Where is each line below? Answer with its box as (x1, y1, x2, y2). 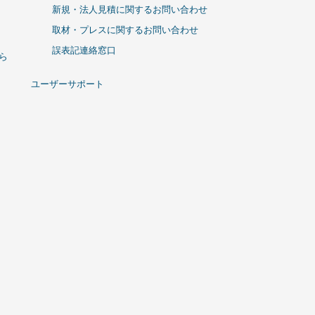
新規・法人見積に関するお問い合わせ (52, 4, 207, 15)
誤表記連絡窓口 (52, 44, 116, 56)
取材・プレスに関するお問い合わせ (52, 24, 198, 35)
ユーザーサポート (31, 78, 104, 89)
